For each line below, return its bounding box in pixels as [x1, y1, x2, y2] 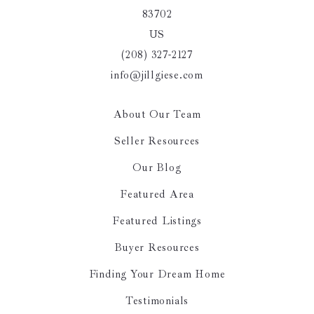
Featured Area [120, 187, 194, 201]
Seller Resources [114, 134, 200, 148]
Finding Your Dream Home [88, 267, 226, 281]
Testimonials [125, 294, 189, 308]
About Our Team [113, 107, 201, 121]
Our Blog [132, 161, 182, 175]
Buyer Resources [114, 240, 200, 254]
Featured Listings [111, 214, 202, 228]
